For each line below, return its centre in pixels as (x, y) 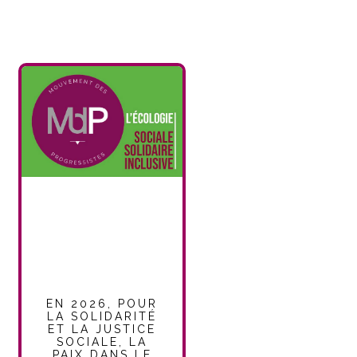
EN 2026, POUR (102, 303)
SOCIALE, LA (102, 341)
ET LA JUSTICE (102, 329)
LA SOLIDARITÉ (102, 316)
